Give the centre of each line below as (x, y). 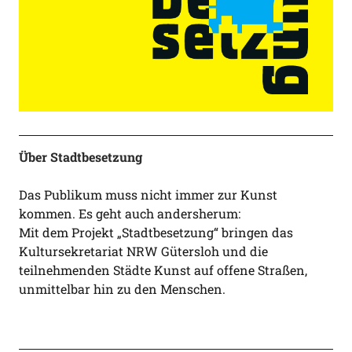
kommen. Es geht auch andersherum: (129, 213)
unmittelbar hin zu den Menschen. (122, 289)
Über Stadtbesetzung (80, 157)
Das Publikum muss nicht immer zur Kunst (148, 194)
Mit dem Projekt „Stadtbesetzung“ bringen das (156, 232)
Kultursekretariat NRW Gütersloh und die (143, 251)
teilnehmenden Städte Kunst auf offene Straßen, (163, 270)
